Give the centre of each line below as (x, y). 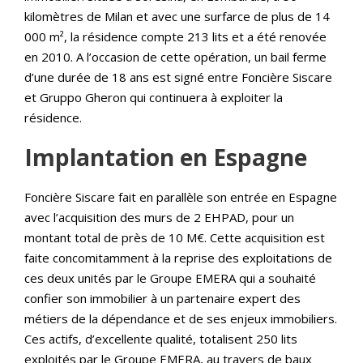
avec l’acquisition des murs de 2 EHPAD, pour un (159, 217)
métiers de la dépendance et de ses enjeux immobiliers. (181, 318)
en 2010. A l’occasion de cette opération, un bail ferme (175, 57)
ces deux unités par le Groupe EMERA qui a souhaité (170, 278)
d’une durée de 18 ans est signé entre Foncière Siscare (178, 77)
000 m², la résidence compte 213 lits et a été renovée (175, 36)
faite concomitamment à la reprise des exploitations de (178, 258)
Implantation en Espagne (166, 157)
